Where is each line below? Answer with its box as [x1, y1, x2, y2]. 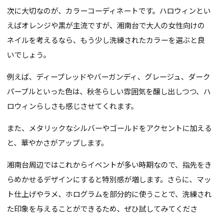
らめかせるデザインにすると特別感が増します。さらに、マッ [7, 173, 212, 184]
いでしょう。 [7, 48, 51, 60]
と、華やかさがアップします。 [7, 136, 109, 148]
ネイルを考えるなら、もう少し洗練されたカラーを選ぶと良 [7, 34, 205, 45]
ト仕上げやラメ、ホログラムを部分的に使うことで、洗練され [7, 188, 212, 199]
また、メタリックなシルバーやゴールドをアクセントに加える [7, 122, 212, 133]
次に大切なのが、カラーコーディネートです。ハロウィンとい [7, 4, 211, 16]
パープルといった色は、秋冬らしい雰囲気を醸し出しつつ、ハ [7, 85, 211, 96]
